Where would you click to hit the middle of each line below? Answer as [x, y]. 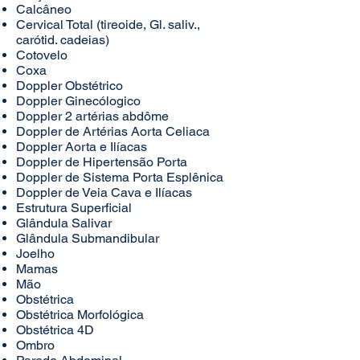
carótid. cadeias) [63, 40]
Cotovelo [42, 55]
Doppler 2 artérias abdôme [92, 116]
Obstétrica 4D [55, 330]
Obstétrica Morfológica [80, 315]
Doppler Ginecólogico [78, 101]
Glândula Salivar [64, 223]
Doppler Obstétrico [70, 86]
